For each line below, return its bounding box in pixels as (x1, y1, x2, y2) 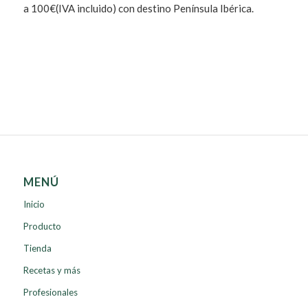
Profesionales (23, 287, 78, 298)
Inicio (23, 199, 45, 210)
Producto (23, 221, 61, 232)
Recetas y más (23, 265, 80, 276)
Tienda (23, 243, 52, 254)
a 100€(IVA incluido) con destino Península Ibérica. (23, 1, 254, 14)
